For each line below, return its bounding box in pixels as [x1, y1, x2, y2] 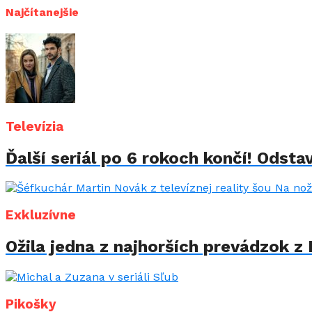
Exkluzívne [6, 208, 76, 224]
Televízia [6, 118, 63, 134]
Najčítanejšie [6, 5, 79, 19]
